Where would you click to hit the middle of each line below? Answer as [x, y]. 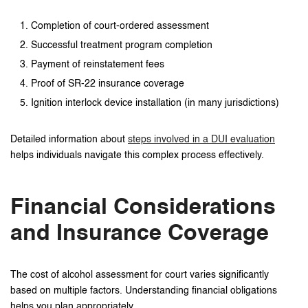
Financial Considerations [143, 207]
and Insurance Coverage [140, 233]
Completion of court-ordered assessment [120, 26]
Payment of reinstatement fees [98, 64]
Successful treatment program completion [122, 45]
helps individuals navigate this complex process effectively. [137, 155]
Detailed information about [69, 139]
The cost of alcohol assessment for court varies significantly [140, 275]
